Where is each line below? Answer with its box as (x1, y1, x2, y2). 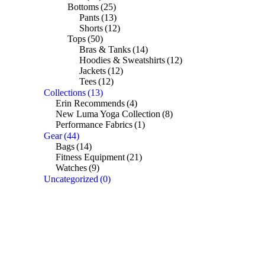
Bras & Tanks (79, 44, 131, 54)
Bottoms (67, 1, 99, 12)
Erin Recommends (56, 98, 125, 108)
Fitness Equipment (56, 151, 125, 162)
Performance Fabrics (56, 119, 132, 130)
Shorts (79, 22, 103, 33)
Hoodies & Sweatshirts (79, 54, 165, 65)
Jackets (79, 65, 106, 76)
